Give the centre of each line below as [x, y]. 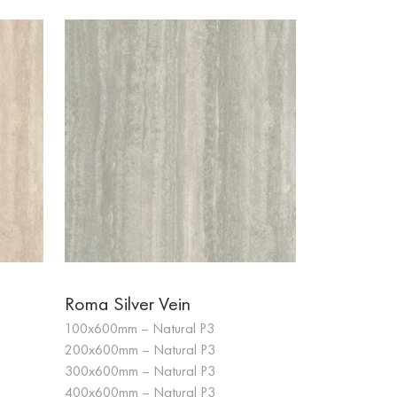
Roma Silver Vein [128, 304]
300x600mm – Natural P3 [140, 371]
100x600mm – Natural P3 [140, 328]
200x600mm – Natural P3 [140, 350]
